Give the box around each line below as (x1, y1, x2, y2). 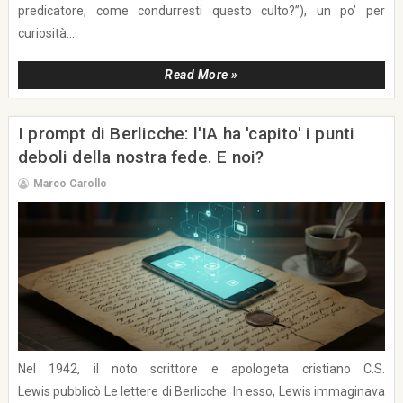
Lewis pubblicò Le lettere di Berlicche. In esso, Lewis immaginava (17, 383, 386, 399)
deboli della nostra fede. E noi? (17, 146, 264, 167)
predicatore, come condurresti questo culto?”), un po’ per (17, 3, 386, 18)
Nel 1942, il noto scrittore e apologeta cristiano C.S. (17, 361, 386, 376)
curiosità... (17, 25, 75, 40)
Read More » (165, 67, 238, 82)
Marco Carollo (32, 176, 107, 190)
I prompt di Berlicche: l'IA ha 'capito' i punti (17, 122, 355, 144)
